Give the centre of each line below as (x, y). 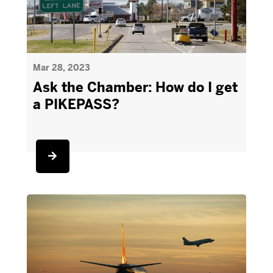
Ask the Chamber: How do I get (135, 87)
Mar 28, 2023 (61, 68)
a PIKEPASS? (76, 105)
